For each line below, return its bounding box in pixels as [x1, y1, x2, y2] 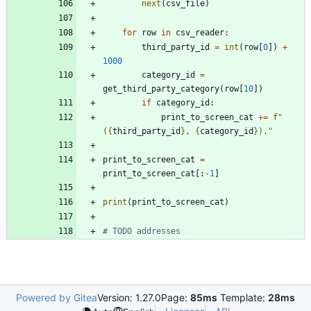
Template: [217, 292, 268, 303]
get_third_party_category [103, 83, 219, 94]
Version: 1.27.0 [97, 292, 161, 303]
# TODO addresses [103, 226, 180, 236]
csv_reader [176, 27, 224, 37]
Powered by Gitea [16, 292, 97, 303]
